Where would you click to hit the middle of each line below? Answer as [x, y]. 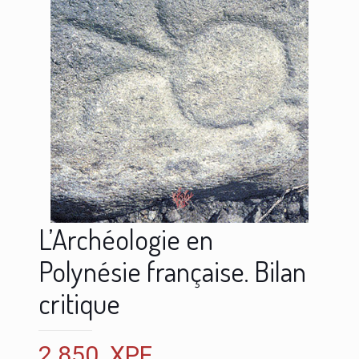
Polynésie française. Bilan [172, 270]
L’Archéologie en [126, 238]
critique [79, 303]
